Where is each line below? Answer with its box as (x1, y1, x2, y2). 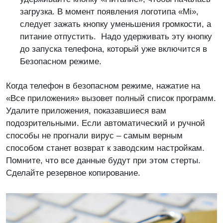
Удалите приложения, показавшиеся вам (6, 106, 166, 115)
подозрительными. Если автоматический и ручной (6, 118, 205, 128)
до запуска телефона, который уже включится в (20, 44, 207, 54)
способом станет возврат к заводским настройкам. (6, 143, 205, 153)
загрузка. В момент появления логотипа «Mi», (20, 6, 199, 16)
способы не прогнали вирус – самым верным (6, 130, 183, 140)
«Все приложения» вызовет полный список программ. (6, 93, 216, 103)
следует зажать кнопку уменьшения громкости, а (20, 19, 211, 29)
